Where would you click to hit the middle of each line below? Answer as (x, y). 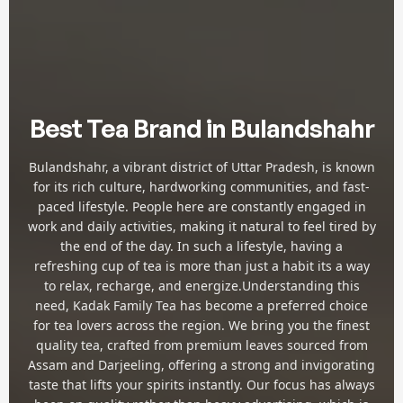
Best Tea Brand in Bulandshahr (201, 128)
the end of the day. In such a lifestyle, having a (201, 246)
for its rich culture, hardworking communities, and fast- (201, 186)
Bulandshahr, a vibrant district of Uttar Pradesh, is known (201, 166)
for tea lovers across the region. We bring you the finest (201, 325)
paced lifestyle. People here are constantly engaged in (201, 206)
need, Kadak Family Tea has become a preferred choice (201, 305)
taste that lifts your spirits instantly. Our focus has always (201, 384)
